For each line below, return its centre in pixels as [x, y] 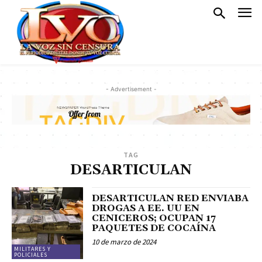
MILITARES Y [32, 249]
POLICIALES [31, 254]
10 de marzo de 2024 [124, 242]
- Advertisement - [131, 89]
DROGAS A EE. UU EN [146, 208]
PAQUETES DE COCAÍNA [154, 228]
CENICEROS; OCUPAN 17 [154, 218]
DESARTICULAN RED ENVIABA [170, 199]
